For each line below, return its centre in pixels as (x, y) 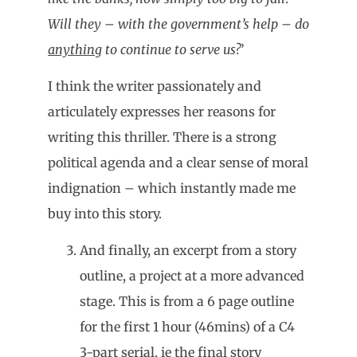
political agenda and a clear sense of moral (178, 163)
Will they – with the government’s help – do (178, 24)
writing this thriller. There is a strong (162, 137)
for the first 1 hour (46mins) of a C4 (187, 327)
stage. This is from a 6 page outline (187, 302)
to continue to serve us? (171, 49)
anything (75, 49)
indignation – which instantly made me (172, 188)
